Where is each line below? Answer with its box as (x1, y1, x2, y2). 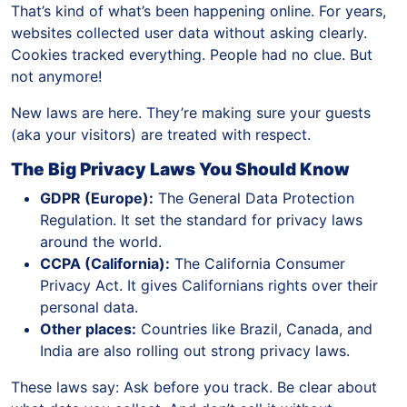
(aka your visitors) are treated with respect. (11, 124, 311, 144)
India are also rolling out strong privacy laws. (40, 341, 350, 360)
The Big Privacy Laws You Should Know (11, 158, 350, 180)
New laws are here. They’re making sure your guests (11, 103, 371, 122)
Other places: (40, 319, 136, 338)
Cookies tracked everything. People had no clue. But (11, 45, 372, 64)
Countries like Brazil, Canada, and (136, 319, 372, 338)
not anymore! (11, 66, 102, 85)
